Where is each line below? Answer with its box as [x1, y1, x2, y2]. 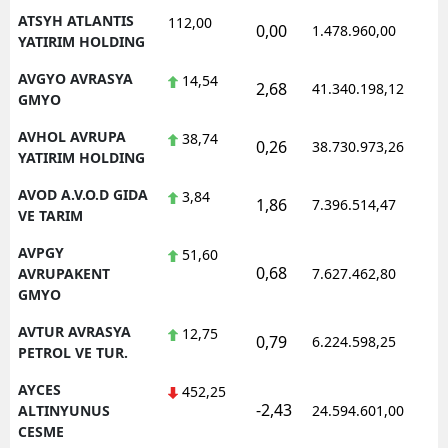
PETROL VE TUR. [18, 342, 128, 362]
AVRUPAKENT [18, 263, 110, 283]
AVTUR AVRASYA [18, 321, 131, 341]
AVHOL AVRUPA [18, 126, 126, 146]
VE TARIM [18, 205, 83, 225]
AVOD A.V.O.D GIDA [18, 184, 148, 204]
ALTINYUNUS [18, 400, 110, 420]
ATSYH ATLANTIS [18, 10, 134, 30]
